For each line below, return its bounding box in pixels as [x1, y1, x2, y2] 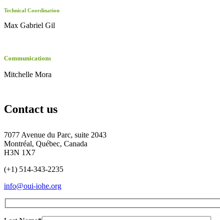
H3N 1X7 [4, 148, 35, 157]
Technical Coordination [4, 7, 59, 13]
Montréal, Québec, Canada [4, 139, 87, 148]
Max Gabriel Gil [4, 21, 55, 29]
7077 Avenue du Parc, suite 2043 [4, 131, 107, 139]
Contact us [4, 103, 57, 115]
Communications [4, 55, 51, 62]
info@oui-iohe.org [4, 182, 61, 190]
